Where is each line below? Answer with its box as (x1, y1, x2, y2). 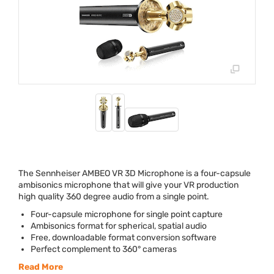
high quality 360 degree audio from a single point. (18, 191, 209, 202)
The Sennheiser (18, 168, 82, 179)
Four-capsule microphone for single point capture (31, 209, 223, 220)
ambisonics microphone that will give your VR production (18, 180, 239, 191)
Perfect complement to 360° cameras (31, 244, 177, 255)
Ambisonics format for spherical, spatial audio (31, 221, 207, 232)
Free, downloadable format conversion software (31, 232, 217, 243)
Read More (18, 262, 63, 273)
